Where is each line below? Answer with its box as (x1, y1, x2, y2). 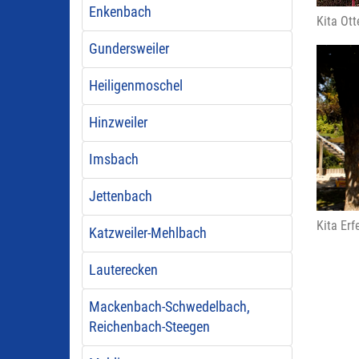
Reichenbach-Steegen (88, 319, 210, 335)
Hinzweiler (88, 115, 147, 131)
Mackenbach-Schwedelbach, (88, 299, 250, 315)
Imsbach (88, 151, 139, 167)
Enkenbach (88, 4, 151, 20)
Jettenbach (88, 188, 152, 204)
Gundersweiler (88, 41, 169, 57)
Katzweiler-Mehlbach (88, 225, 207, 241)
